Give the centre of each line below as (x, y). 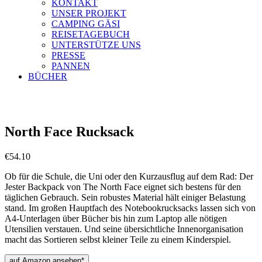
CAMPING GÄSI (86, 24)
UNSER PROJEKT (89, 13)
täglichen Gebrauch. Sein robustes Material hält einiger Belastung (125, 197)
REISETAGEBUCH (91, 34)
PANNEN (71, 66)
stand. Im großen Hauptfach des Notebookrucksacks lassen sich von (130, 208)
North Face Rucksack (69, 131)
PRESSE (68, 55)
